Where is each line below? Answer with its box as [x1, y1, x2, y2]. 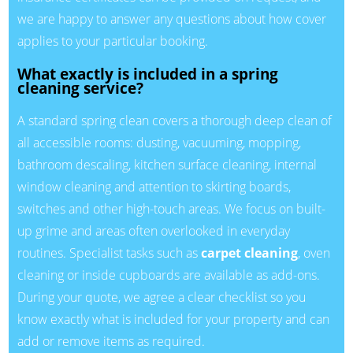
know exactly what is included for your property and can [17, 310, 329, 329]
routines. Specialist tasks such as [17, 244, 201, 262]
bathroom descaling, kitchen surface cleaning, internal [17, 156, 317, 174]
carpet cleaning [200, 244, 298, 262]
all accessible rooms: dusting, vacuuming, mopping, [17, 134, 301, 152]
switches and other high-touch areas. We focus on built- [17, 200, 325, 218]
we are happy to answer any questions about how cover [17, 9, 326, 28]
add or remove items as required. [17, 333, 205, 351]
